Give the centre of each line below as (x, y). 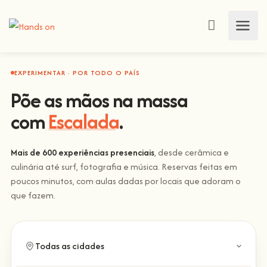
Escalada (84, 122)
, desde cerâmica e (192, 152)
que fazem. (33, 195)
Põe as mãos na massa (99, 100)
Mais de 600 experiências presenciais (83, 152)
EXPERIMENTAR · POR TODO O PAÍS (77, 73)
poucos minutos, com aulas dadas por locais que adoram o (126, 181)
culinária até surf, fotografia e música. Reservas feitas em (124, 167)
